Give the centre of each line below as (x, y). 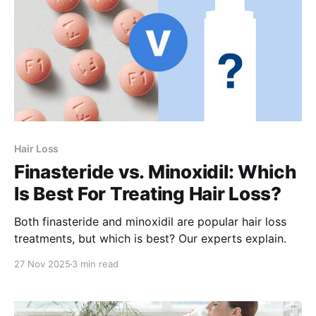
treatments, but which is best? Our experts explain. (150, 239)
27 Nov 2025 (42, 264)
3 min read (95, 264)
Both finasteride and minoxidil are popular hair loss (150, 222)
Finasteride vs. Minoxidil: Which (156, 172)
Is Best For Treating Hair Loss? (148, 194)
